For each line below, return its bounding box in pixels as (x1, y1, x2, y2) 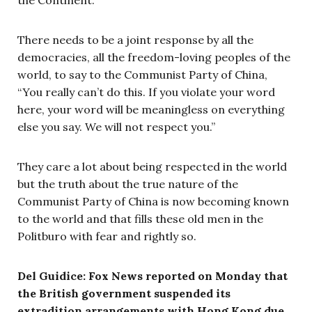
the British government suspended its (17, 286, 231, 300)
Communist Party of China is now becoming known (17, 194, 289, 208)
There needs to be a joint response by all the (17, 32, 253, 47)
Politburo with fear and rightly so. (17, 228, 196, 243)
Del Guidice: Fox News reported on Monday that (17, 268, 288, 283)
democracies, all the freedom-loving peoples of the (17, 49, 290, 64)
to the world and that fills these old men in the (17, 211, 263, 226)
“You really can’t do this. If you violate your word (17, 84, 275, 99)
